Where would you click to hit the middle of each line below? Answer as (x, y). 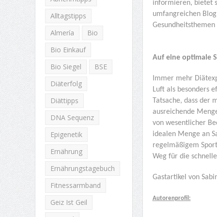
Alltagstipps (68, 16)
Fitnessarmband (75, 185)
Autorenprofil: (171, 198)
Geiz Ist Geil (69, 202)
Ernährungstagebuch (82, 168)
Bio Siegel (66, 67)
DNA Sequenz (72, 117)
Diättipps (64, 101)
